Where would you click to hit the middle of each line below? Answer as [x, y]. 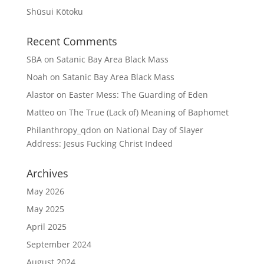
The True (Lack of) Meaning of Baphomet [148, 112]
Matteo [40, 112]
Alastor [40, 95]
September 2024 [59, 244]
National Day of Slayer [159, 130]
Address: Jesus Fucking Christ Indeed [99, 143]
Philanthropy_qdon [64, 130]
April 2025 [46, 227]
